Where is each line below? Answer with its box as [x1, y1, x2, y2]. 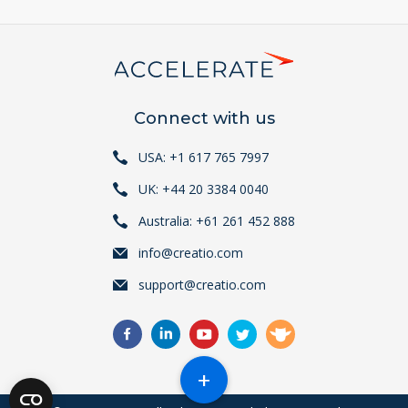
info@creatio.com [138, 244, 243, 261]
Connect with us [133, 108, 275, 128]
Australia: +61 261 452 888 [138, 212, 295, 229]
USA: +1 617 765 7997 [138, 148, 269, 166]
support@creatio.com [138, 276, 266, 293]
